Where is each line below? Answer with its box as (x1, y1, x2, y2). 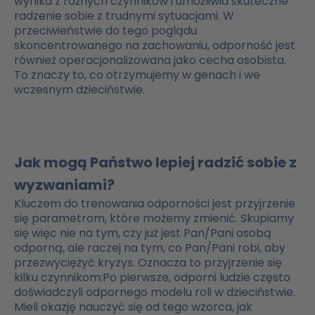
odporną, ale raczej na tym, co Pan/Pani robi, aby (14, 240, 285, 257)
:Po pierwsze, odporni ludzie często (101, 269, 290, 286)
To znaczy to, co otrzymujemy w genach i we (14, 67, 260, 84)
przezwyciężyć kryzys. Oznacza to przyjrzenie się (14, 255, 282, 271)
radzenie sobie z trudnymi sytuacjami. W (14, 8, 234, 25)
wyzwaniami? (14, 175, 115, 195)
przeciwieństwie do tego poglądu (14, 22, 197, 39)
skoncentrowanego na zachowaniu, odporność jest (14, 37, 295, 54)
